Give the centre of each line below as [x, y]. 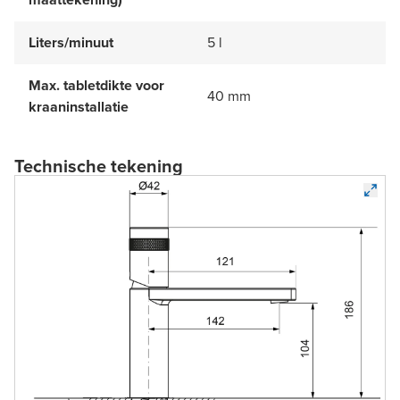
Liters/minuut [71, 42]
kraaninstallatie [79, 106]
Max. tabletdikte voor [96, 85]
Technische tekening [99, 166]
